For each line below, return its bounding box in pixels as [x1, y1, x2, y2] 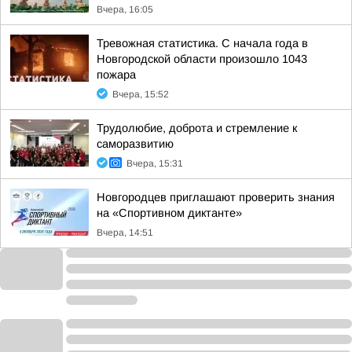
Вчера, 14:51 [97, 227, 153, 238]
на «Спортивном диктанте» [97, 207, 242, 219]
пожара [97, 68, 136, 81]
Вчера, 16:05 [97, 4, 153, 15]
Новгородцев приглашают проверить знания [97, 191, 335, 203]
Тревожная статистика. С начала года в [97, 37, 308, 49]
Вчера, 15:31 [126, 158, 183, 169]
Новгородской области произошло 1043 [97, 53, 307, 65]
